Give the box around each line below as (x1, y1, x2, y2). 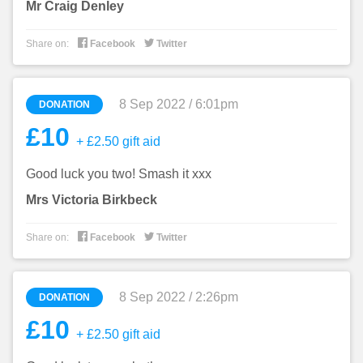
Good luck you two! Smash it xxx (26, 166, 211, 181)
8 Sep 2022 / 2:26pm (119, 290, 238, 305)
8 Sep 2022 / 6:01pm (119, 96, 238, 111)
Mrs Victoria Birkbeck (26, 192, 157, 207)
